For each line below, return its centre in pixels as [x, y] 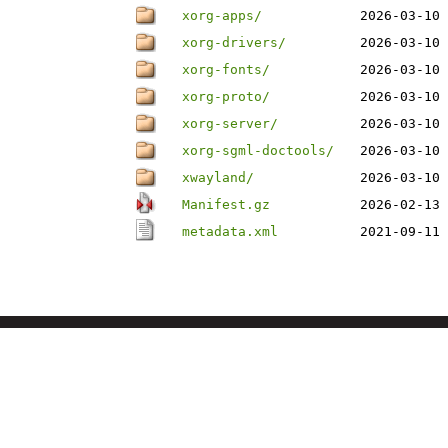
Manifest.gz [226, 204]
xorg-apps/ [222, 15]
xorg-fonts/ [226, 69]
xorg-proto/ [226, 96]
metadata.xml [230, 231]
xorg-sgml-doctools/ [258, 150]
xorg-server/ [230, 123]
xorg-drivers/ [234, 42]
